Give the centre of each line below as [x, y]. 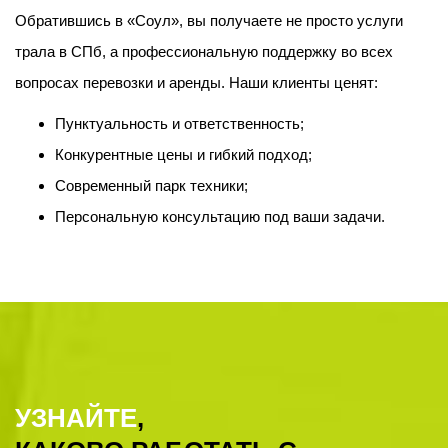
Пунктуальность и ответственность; [179, 123]
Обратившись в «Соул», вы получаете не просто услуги [209, 20]
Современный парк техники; [151, 185]
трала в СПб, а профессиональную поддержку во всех [204, 51]
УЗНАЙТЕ [76, 418]
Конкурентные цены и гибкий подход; [183, 154]
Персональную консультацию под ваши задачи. [220, 216]
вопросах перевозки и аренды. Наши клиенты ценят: [196, 82]
